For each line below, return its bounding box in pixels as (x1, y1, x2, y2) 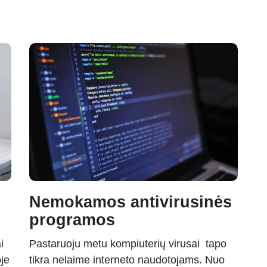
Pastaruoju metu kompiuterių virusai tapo (29, 238, 226, 250)
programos (29, 211, 115, 229)
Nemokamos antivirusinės (29, 193, 232, 212)
